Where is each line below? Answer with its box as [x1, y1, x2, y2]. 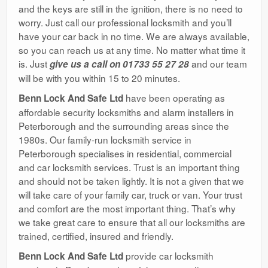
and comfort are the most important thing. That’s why [19, 201, 236, 215]
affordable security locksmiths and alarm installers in [19, 105, 234, 118]
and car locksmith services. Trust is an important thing [19, 160, 240, 173]
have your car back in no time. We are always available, [19, 29, 249, 42]
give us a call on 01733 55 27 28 [50, 57, 189, 71]
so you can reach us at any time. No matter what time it [19, 42, 245, 56]
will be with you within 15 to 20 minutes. [19, 71, 180, 84]
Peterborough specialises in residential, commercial [19, 146, 232, 160]
